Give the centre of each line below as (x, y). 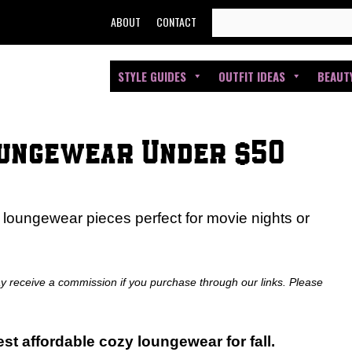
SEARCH (234, 18)
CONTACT (177, 22)
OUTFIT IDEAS (252, 76)
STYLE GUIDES (152, 76)
